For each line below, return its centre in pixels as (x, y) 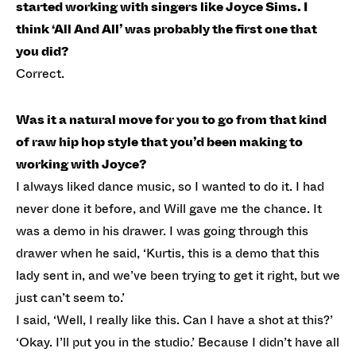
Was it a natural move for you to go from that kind (171, 119)
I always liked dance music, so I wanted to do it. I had (170, 186)
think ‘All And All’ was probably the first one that (166, 29)
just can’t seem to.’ (72, 297)
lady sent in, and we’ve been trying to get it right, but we (178, 275)
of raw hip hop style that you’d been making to (159, 141)
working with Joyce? (81, 164)
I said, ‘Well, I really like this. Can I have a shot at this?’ (176, 319)
